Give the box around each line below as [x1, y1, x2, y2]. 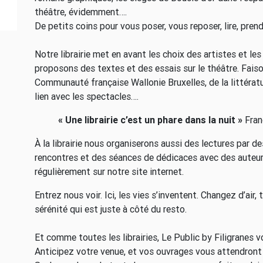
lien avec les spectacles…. [35, 90, 139, 102]
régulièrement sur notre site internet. [35, 166, 184, 177]
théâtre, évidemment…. [35, 6, 127, 18]
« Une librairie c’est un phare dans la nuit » [58, 114, 242, 126]
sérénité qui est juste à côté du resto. [35, 203, 187, 215]
